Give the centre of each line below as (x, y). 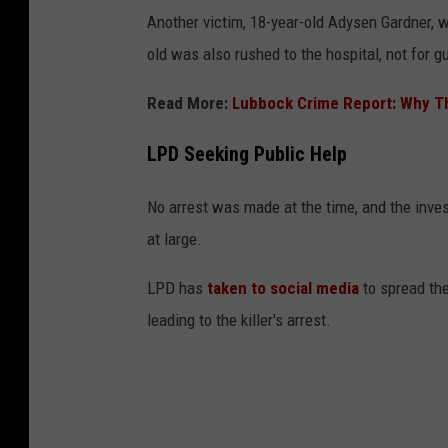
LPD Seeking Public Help (247, 154)
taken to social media (283, 287)
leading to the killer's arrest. (239, 319)
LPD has (177, 287)
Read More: (189, 102)
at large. (174, 238)
